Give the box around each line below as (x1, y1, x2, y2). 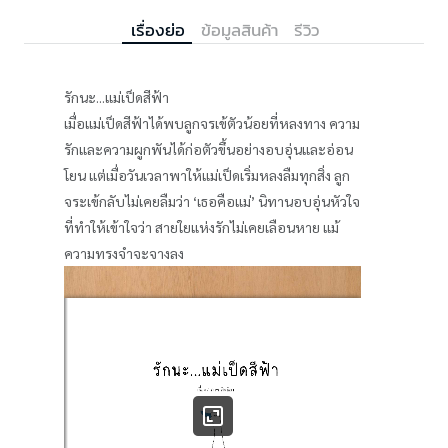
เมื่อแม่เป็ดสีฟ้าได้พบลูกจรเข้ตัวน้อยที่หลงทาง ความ (64, 114, 360, 133)
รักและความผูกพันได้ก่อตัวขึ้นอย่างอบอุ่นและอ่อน (64, 140, 353, 159)
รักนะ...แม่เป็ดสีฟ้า (64, 88, 169, 107)
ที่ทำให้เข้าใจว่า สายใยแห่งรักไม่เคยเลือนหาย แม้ (64, 218, 339, 237)
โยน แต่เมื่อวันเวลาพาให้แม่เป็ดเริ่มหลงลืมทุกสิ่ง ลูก (64, 166, 350, 185)
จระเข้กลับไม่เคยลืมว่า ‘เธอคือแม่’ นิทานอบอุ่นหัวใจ (64, 192, 360, 211)
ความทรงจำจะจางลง (64, 244, 184, 263)
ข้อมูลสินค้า (201, 18, 278, 43)
